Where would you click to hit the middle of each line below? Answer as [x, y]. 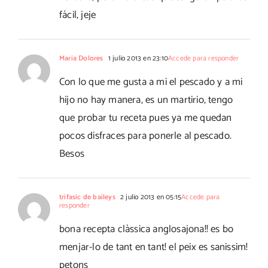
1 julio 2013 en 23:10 [137, 59]
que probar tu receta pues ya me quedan [146, 118]
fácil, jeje [78, 15]
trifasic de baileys [87, 197]
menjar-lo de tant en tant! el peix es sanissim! [154, 247]
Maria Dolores [81, 59]
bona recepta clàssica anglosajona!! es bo [147, 229]
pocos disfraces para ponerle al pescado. [145, 136]
